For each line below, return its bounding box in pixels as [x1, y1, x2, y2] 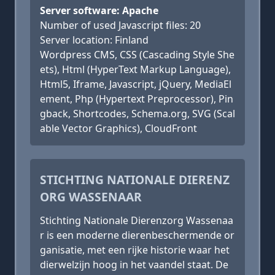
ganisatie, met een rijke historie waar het [40, 243, 230, 257]
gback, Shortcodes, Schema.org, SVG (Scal [40, 107, 235, 120]
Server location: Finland [40, 33, 149, 47]
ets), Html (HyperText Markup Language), [40, 63, 231, 76]
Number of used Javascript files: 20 [40, 18, 201, 32]
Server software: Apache [40, 4, 158, 17]
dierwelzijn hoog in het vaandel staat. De [40, 258, 228, 271]
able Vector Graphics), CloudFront [40, 122, 197, 135]
